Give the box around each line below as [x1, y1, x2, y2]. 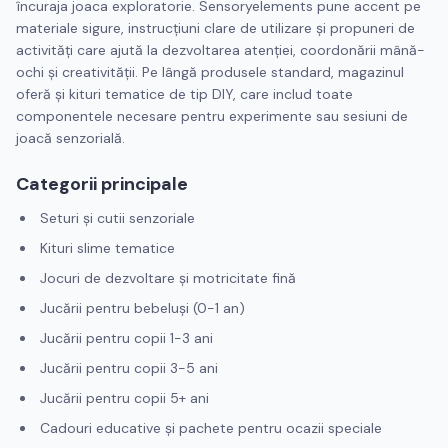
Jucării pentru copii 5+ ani [40, 389, 209, 407]
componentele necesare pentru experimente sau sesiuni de [16, 107, 408, 125]
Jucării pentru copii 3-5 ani [40, 359, 218, 377]
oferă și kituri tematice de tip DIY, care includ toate [16, 85, 353, 103]
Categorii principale [16, 172, 188, 196]
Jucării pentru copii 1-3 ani [40, 329, 213, 347]
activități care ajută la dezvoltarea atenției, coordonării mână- [16, 41, 425, 59]
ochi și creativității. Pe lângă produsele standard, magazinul [16, 63, 404, 81]
